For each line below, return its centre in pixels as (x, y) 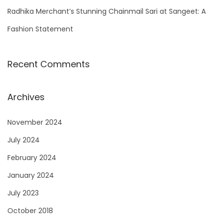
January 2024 (31, 176)
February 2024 (32, 158)
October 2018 (30, 211)
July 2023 (23, 193)
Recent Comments (49, 64)
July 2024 (24, 140)
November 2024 (35, 123)
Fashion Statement (40, 29)
